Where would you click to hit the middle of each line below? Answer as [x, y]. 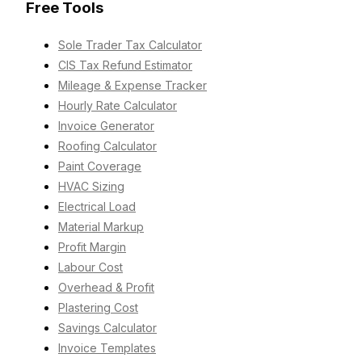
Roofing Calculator [107, 146]
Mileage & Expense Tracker [133, 85]
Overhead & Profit [106, 287]
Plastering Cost [98, 307]
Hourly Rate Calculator [118, 105]
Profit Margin [92, 247]
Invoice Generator [106, 126]
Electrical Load [97, 206]
